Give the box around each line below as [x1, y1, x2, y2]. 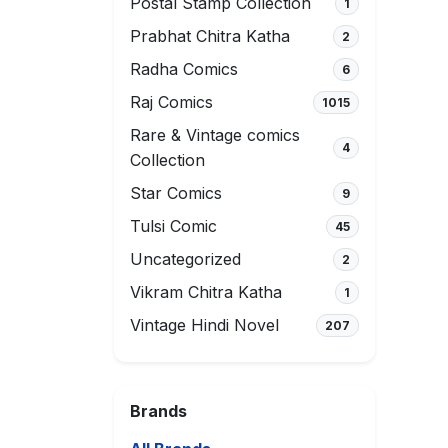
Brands [130, 401, 187, 421]
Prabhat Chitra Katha [130, 26, 290, 46]
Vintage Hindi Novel [130, 315, 279, 335]
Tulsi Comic [130, 216, 217, 236]
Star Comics [130, 183, 222, 203]
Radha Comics [130, 59, 238, 79]
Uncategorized [130, 249, 241, 269]
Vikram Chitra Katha [130, 282, 282, 302]
